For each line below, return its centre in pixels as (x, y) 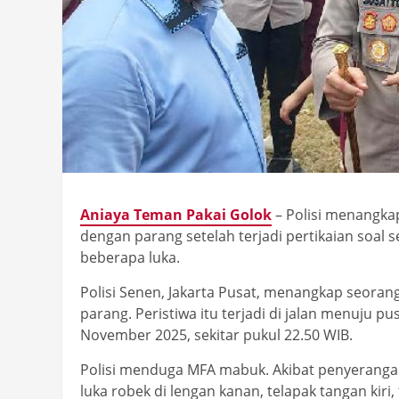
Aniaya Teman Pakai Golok (176, 215)
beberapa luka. (130, 258)
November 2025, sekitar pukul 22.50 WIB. (216, 335)
